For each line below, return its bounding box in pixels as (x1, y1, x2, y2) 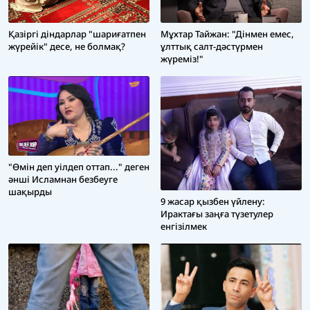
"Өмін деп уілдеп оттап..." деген (8, 161, 149, 174)
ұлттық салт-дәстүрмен (161, 40, 263, 53)
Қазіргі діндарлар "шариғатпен (8, 28, 146, 41)
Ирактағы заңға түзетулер (161, 207, 273, 220)
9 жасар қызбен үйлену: (161, 194, 265, 208)
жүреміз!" (161, 53, 203, 66)
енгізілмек (161, 219, 207, 232)
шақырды (8, 185, 52, 199)
